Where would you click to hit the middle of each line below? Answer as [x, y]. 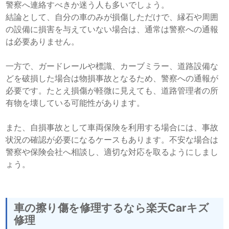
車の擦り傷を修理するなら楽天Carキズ [112, 208]
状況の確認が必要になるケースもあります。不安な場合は [112, 139]
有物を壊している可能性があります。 [75, 102]
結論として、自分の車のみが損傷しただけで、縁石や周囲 [112, 17]
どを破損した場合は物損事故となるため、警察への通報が [112, 78]
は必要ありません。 [43, 41]
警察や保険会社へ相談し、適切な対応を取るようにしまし [112, 152]
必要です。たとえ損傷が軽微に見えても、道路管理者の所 [112, 90]
